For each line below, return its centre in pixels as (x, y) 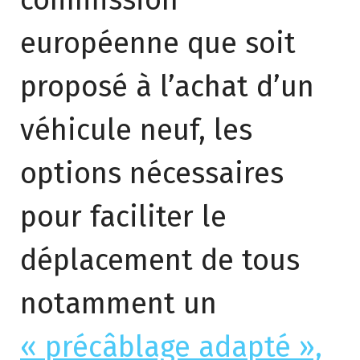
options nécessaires (152, 174)
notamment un (119, 304)
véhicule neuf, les (136, 130)
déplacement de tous (160, 260)
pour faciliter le (123, 217)
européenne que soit (158, 43)
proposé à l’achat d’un (167, 87)
